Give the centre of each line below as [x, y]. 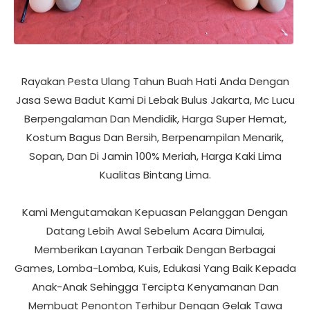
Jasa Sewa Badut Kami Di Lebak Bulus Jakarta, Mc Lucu [155, 99]
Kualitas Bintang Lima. [155, 174]
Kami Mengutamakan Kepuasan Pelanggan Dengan [155, 211]
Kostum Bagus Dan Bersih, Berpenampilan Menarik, [155, 136]
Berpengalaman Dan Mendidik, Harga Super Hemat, [155, 118]
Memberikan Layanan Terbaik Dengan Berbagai [155, 248]
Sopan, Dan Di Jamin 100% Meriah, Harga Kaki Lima [155, 155]
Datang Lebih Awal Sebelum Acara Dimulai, [155, 230]
